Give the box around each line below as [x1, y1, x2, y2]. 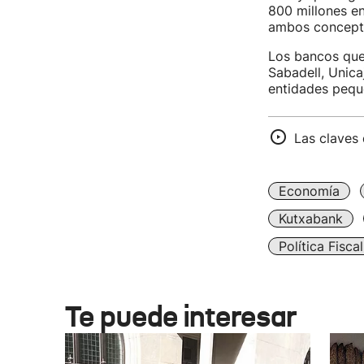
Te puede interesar [65, 298, 297, 336]
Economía [278, 183, 340, 200]
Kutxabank [278, 210, 343, 227]
